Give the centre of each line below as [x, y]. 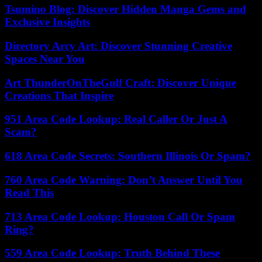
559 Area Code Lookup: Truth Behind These [112, 253]
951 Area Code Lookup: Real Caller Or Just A [116, 119]
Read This [29, 192]
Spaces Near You [45, 59]
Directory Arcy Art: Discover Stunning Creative [118, 46]
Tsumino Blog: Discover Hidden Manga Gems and [125, 9]
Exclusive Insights [47, 22]
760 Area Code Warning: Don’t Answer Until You [124, 180]
